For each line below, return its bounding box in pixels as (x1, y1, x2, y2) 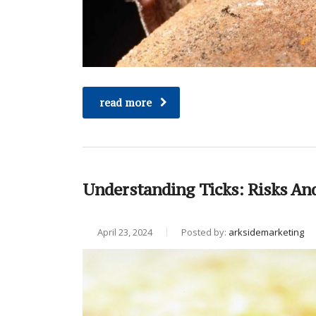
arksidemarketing (229, 225, 304, 238)
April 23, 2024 (95, 225, 152, 238)
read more (99, 95, 152, 109)
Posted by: (181, 225, 229, 238)
